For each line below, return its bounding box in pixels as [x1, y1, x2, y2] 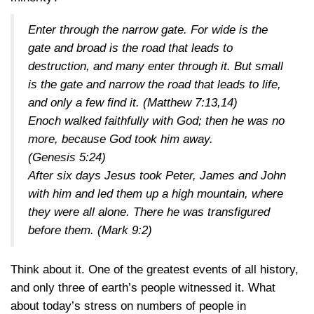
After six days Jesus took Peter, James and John [28, 169, 286, 182]
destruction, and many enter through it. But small [28, 60, 283, 73]
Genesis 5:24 [32, 151, 102, 164]
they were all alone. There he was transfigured [28, 205, 270, 219]
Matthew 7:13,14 [147, 96, 233, 109]
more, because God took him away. [28, 132, 213, 146]
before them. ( [28, 224, 102, 237]
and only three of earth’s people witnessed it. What [11, 281, 275, 294]
